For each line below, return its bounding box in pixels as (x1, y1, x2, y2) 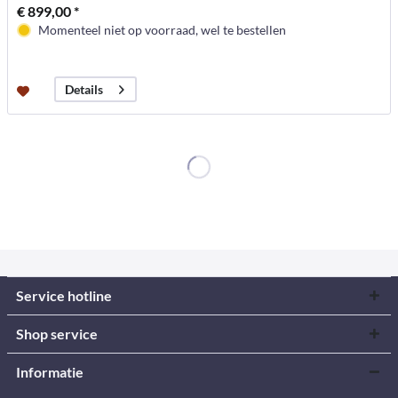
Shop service (16, 324, 98, 342)
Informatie (16, 362, 84, 380)
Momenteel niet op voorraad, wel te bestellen (38, 22, 287, 38)
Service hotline (16, 286, 112, 304)
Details (65, 82, 104, 98)
